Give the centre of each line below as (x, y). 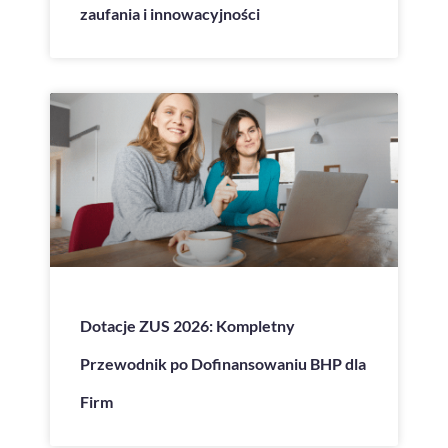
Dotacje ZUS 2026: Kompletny (187, 325)
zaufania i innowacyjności (170, 13)
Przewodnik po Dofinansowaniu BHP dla (223, 363)
